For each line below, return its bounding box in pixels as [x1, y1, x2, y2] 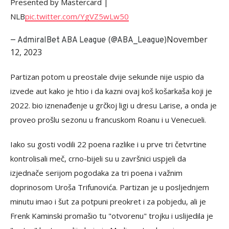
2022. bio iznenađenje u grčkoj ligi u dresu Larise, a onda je [10, 100, 217, 110]
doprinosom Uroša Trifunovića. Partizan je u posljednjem [10, 182, 209, 192]
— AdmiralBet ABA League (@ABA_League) [10, 35, 167, 45]
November [167, 34, 208, 45]
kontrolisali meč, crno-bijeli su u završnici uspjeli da [10, 153, 186, 164]
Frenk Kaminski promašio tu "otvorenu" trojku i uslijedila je [10, 211, 213, 221]
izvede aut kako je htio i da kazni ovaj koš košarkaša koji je [10, 86, 212, 96]
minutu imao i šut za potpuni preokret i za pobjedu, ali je [10, 196, 206, 207]
